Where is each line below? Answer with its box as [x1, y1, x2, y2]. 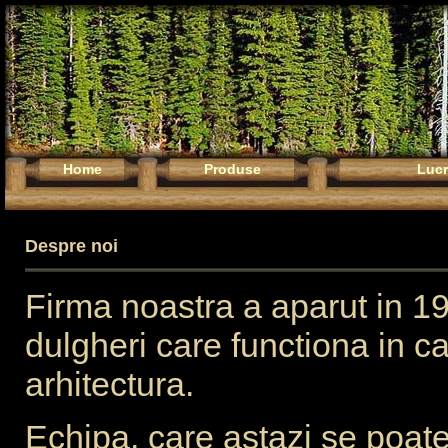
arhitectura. [25, 365, 194, 404]
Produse [203, 161, 261, 177]
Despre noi [25, 236, 118, 257]
